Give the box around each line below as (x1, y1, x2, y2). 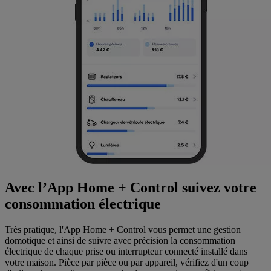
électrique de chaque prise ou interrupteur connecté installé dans (5, 246, 247, 256)
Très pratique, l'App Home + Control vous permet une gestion (5, 224, 241, 235)
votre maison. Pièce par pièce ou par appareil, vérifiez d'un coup (5, 256, 249, 267)
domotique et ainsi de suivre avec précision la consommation (5, 235, 235, 246)
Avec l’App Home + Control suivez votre (5, 179, 256, 195)
